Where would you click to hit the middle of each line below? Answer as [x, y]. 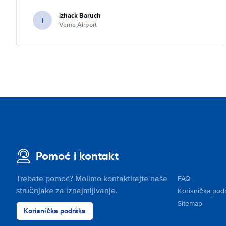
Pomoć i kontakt [77, 156]
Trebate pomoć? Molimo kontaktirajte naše [92, 179]
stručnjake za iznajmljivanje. [67, 191]
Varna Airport [78, 25]
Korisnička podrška [55, 211]
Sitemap [190, 204]
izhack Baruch [80, 15]
